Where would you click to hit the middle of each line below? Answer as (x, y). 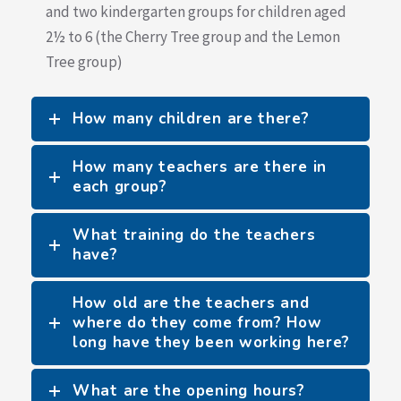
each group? (120, 187)
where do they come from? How (197, 323)
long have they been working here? (212, 342)
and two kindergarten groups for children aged (196, 12)
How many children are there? (191, 119)
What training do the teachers (194, 235)
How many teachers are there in (200, 167)
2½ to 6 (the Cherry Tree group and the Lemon (193, 37)
